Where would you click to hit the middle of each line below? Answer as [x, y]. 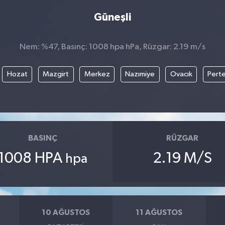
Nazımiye [140, 74]
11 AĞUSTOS [159, 213]
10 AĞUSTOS [66, 213]
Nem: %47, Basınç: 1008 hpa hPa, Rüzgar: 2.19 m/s [113, 47]
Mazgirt [56, 74]
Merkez [97, 74]
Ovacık [181, 74]
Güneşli [113, 18]
